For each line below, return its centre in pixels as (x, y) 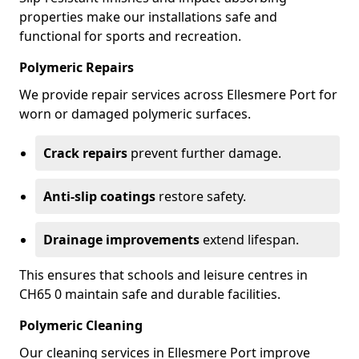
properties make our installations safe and (148, 17)
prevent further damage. (204, 153)
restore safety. (201, 196)
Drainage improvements (121, 240)
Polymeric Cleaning (81, 325)
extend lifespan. (249, 240)
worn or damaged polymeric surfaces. (135, 114)
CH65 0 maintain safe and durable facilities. (150, 294)
